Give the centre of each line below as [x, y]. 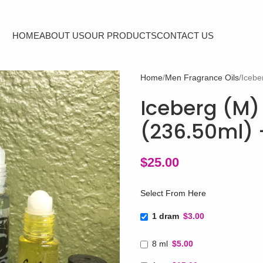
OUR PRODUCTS [121, 35]
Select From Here [173, 193]
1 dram [165, 216]
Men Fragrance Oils [202, 77]
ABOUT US [62, 35]
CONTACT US [186, 35]
